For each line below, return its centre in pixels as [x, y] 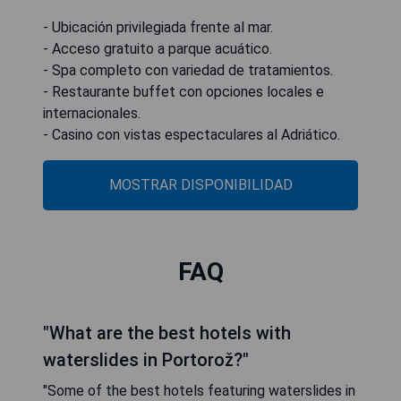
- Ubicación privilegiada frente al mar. [158, 27]
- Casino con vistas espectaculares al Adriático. [192, 134]
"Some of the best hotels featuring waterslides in [199, 390]
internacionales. [92, 113]
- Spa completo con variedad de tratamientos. [188, 70]
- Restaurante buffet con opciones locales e [183, 91]
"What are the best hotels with [167, 333]
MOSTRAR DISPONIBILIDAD [200, 184]
